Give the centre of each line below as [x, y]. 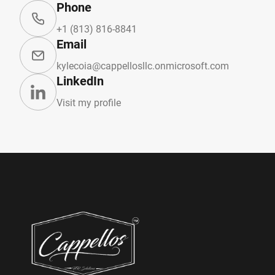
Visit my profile [89, 103]
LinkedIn [80, 81]
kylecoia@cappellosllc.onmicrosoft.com [143, 66]
